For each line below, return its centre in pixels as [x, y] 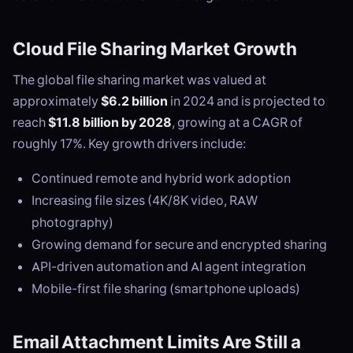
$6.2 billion [134, 101]
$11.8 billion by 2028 [110, 123]
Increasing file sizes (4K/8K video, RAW [145, 201]
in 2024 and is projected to [247, 101]
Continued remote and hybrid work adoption [161, 178]
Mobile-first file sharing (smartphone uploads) [166, 289]
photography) [72, 223]
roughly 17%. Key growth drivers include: [129, 144]
